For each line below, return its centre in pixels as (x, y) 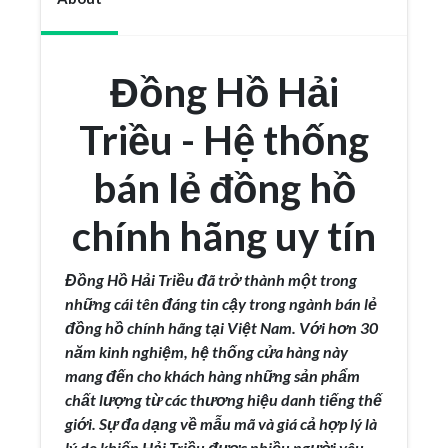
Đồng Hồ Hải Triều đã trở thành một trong (211, 279)
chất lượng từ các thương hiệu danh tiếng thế (223, 399)
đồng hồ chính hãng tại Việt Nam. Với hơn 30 (221, 327)
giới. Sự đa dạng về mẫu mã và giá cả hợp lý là (221, 423)
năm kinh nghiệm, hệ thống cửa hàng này (206, 351)
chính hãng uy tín (224, 236)
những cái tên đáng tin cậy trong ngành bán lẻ (221, 303)
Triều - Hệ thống (224, 140)
